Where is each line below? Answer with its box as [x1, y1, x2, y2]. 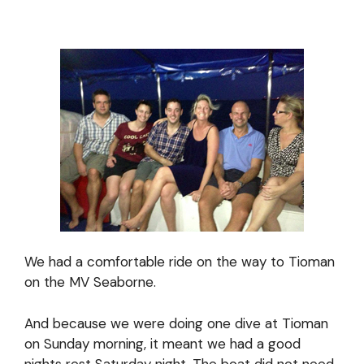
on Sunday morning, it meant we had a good [24, 334, 301, 353]
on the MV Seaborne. [24, 273, 156, 291]
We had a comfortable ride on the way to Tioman [24, 253, 335, 271]
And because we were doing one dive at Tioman [24, 314, 328, 332]
